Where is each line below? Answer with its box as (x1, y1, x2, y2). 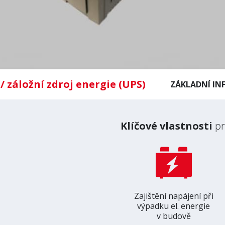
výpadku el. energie (137, 200, 210, 211)
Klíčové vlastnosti (121, 119, 212, 133)
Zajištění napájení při (134, 190, 213, 201)
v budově (156, 210, 191, 221)
